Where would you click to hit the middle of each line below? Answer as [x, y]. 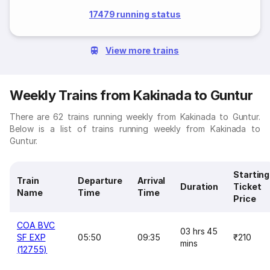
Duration [199, 187]
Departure [100, 181]
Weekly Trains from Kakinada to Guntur [131, 95]
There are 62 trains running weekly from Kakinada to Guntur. [135, 117]
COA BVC [36, 225]
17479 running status [135, 14]
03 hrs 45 [199, 231]
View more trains [142, 50]
